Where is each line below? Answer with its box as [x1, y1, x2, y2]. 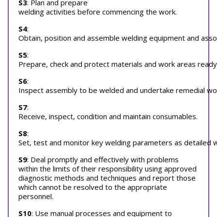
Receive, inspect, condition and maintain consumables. [18, 111, 198, 121]
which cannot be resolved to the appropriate [18, 182, 167, 192]
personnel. [18, 191, 53, 201]
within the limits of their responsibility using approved [18, 164, 197, 173]
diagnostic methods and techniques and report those [18, 173, 196, 183]
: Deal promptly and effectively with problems [27, 155, 179, 164]
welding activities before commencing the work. [18, 7, 177, 16]
